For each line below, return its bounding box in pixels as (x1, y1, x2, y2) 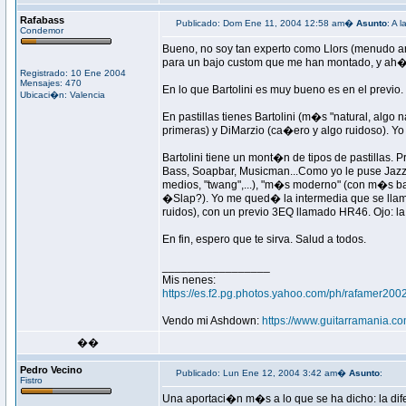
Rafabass (20, 14, 64, 25)
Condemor (20, 25, 63, 35)
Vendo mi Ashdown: (162, 314, 262, 327)
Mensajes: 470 (20, 78, 82, 88)
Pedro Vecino (20, 364, 82, 375)
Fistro (20, 375, 43, 385)
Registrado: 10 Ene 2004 (20, 68, 126, 78)
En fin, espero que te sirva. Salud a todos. (162, 233, 366, 246)
